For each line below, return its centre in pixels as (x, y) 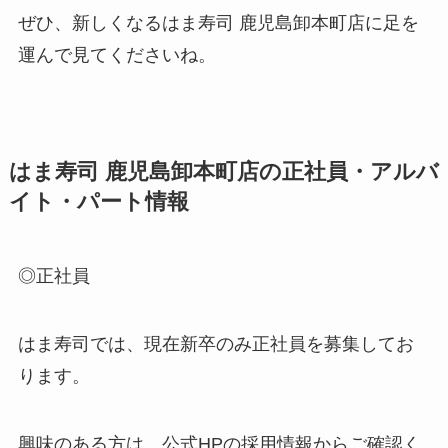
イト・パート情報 (98, 202)
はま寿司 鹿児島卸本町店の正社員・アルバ (223, 172)
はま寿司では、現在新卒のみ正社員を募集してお (215, 344)
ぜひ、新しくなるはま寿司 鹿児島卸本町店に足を (218, 23)
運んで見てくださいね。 (116, 55)
